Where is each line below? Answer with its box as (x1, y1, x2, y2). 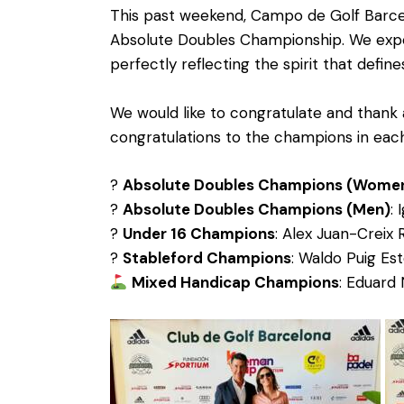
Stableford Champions (123, 248, 291, 269)
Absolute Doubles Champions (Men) (123, 199, 390, 220)
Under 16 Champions (123, 224, 275, 244)
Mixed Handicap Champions (132, 272, 340, 293)
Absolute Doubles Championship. (110, 30, 344, 50)
